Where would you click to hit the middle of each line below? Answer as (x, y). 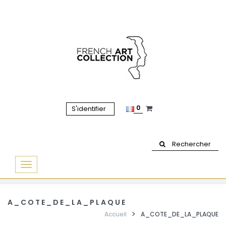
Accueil (116, 214)
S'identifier (90, 109)
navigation (43, 191)
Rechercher (191, 144)
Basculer (40, 166)
